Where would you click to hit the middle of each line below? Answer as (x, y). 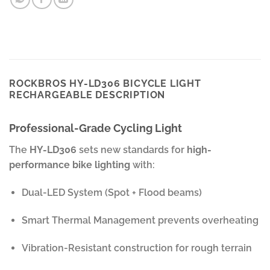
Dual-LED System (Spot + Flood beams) (111, 193)
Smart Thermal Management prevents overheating (140, 220)
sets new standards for (132, 150)
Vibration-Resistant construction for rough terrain (137, 248)
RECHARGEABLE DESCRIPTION (87, 95)
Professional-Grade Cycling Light (96, 128)
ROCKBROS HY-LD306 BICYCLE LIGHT (105, 84)
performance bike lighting (70, 165)
